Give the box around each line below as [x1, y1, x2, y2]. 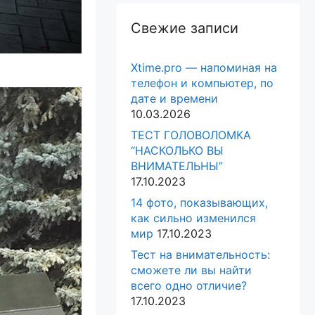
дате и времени [131, 91, 218, 106]
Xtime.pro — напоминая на [131, 60, 277, 75]
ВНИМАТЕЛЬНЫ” [131, 159, 223, 174]
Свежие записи [131, 20, 238, 37]
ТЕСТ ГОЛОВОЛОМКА [131, 128, 251, 143]
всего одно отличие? [131, 278, 247, 293]
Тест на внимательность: [131, 247, 270, 262]
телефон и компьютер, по [131, 76, 274, 91]
